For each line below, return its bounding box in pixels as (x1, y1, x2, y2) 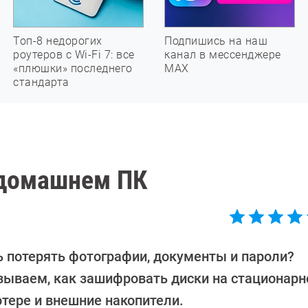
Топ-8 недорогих (13, 34, 102, 47)
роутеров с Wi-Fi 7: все (13, 48, 135, 61)
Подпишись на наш (164, 34, 267, 47)
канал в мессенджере (164, 48, 281, 61)
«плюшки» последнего (13, 62, 133, 75)
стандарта (13, 76, 69, 89)
